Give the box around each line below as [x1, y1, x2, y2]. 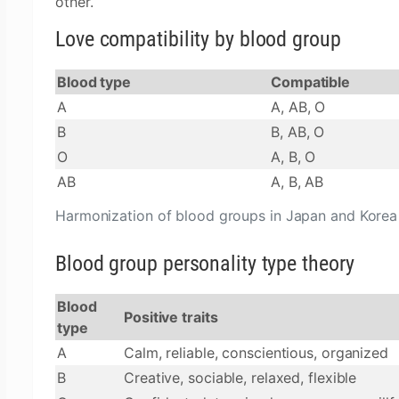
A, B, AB [271, 173, 324, 191]
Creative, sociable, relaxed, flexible [124, 369, 357, 387]
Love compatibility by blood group [55, 27, 341, 52]
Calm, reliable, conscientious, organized [124, 344, 388, 362]
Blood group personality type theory [55, 251, 354, 276]
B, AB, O [271, 123, 325, 141]
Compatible [271, 73, 350, 91]
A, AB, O [271, 98, 326, 116]
